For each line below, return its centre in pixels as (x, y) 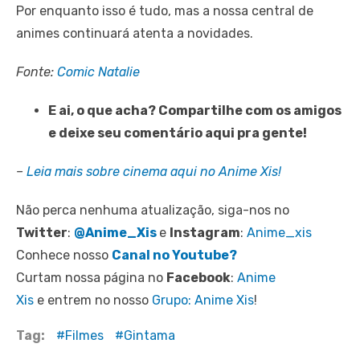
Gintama (149, 335)
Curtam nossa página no (91, 277)
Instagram (205, 232)
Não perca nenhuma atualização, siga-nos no (153, 210)
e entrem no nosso (93, 300)
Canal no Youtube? (174, 255)
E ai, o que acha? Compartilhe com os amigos (195, 110)
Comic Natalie (98, 72)
